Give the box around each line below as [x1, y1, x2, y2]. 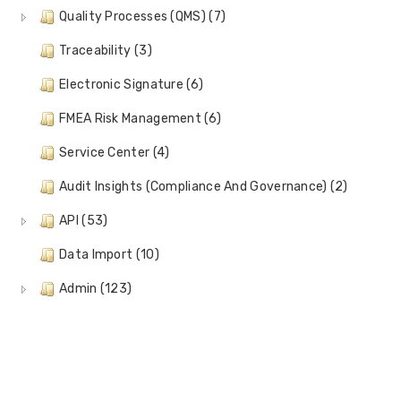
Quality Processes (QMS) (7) [59, 9, 226, 24]
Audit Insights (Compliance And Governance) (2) [59, 179, 348, 194]
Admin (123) [59, 281, 132, 296]
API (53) [59, 213, 108, 228]
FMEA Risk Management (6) [59, 111, 222, 126]
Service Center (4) [59, 145, 170, 160]
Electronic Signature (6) [59, 77, 204, 92]
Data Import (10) [59, 247, 159, 262]
